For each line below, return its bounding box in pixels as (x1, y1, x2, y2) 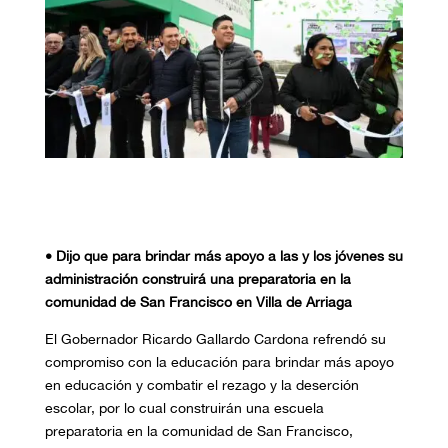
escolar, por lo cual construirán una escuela (44, 400, 324, 417)
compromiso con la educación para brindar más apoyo (44, 354, 394, 371)
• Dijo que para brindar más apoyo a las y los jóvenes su (44, 248, 403, 265)
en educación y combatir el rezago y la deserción (44, 377, 359, 394)
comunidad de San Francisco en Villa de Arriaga (44, 294, 352, 311)
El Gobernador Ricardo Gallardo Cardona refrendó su (44, 331, 386, 348)
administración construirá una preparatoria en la (44, 271, 351, 288)
